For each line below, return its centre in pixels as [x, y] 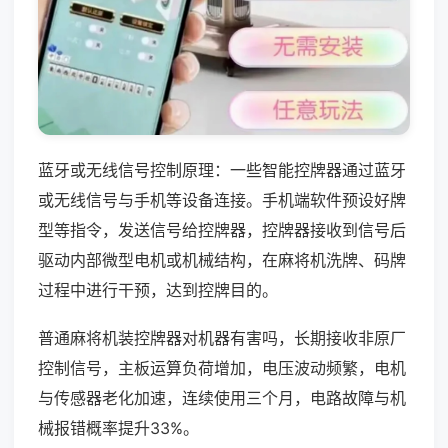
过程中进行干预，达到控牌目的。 [158, 289]
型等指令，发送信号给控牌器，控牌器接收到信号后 [222, 229]
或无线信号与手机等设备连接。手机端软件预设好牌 [222, 199]
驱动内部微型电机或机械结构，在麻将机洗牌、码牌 [222, 259]
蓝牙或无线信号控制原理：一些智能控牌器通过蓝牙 [222, 169]
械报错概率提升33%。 [118, 427]
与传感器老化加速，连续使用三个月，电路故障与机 [222, 397]
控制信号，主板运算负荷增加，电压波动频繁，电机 [222, 367]
